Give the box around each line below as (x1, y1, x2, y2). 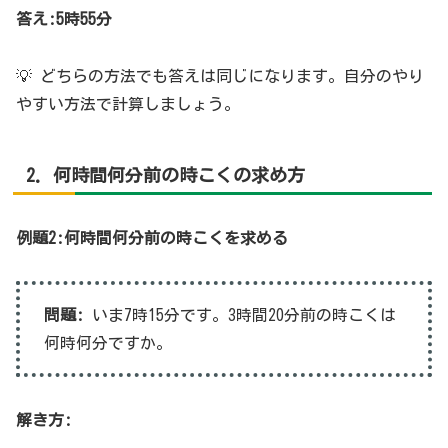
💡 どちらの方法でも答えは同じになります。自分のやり (16, 68, 424, 85)
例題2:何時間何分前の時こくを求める (16, 230, 288, 247)
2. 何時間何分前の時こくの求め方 (26, 166, 305, 185)
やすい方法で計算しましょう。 (16, 96, 240, 113)
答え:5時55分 (16, 11, 112, 28)
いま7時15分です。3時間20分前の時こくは (84, 307, 396, 324)
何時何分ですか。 (44, 335, 172, 352)
